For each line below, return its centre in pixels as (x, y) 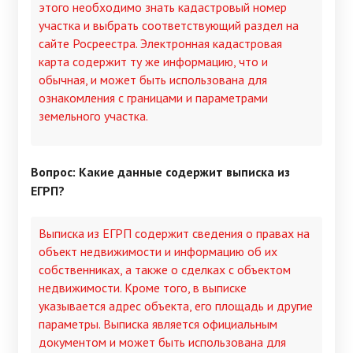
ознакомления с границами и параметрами (153, 97)
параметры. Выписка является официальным (158, 324)
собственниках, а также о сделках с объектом (165, 270)
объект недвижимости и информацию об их (158, 252)
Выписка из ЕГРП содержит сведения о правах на (174, 234)
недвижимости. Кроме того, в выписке (143, 288)
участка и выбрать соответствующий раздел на (169, 25)
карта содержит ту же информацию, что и (153, 61)
